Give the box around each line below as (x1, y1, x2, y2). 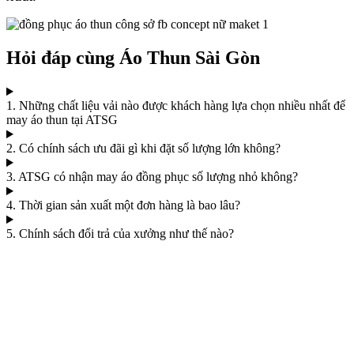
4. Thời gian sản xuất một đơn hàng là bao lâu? (6, 198, 240, 213)
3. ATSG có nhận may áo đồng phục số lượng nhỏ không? (6, 170, 298, 184)
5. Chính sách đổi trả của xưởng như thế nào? (6, 227, 234, 241)
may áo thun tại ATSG (6, 113, 118, 127)
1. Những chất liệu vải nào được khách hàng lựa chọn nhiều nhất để (6, 99, 345, 113)
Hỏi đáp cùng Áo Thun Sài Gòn (6, 47, 260, 69)
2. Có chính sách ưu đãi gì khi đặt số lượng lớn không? (6, 141, 281, 156)
